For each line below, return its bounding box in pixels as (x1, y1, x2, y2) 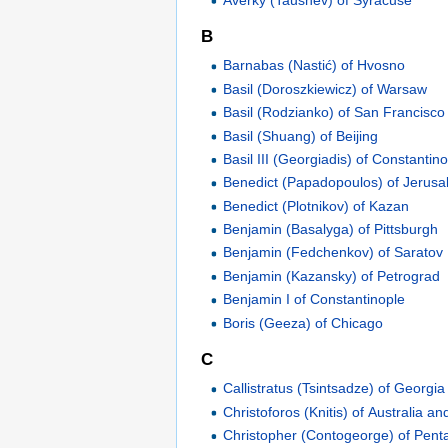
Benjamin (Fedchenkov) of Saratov (223, 244, 444, 261)
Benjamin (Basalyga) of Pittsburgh (223, 221, 439, 238)
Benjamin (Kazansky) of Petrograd (223, 267, 441, 284)
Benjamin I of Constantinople (223, 291, 406, 308)
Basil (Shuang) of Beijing (223, 127, 379, 144)
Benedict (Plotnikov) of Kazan (223, 197, 410, 214)
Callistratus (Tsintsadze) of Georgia (223, 380, 446, 397)
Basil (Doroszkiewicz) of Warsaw (223, 80, 428, 97)
